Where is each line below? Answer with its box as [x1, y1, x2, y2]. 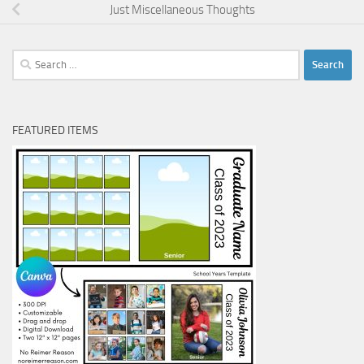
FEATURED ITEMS [12, 123, 98, 137]
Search [11, 50, 45, 66]
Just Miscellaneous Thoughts [109, 2, 255, 17]
